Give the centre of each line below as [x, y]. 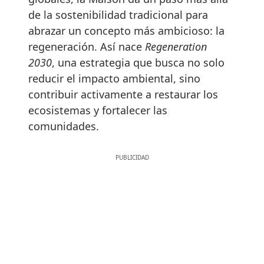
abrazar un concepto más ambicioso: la [126, 31]
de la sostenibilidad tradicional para [118, 15]
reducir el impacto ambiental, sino [114, 79]
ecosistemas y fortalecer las [98, 110]
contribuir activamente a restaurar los [123, 95]
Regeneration [176, 47]
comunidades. [64, 126]
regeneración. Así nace [87, 47]
